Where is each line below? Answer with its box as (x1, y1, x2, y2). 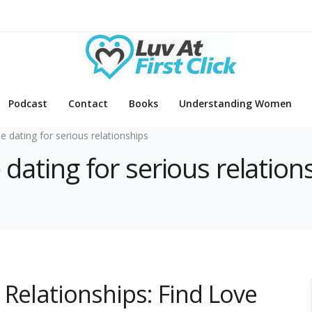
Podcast (8, 97, 47, 111)
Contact (68, 97, 108, 111)
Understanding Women (179, 97, 292, 111)
